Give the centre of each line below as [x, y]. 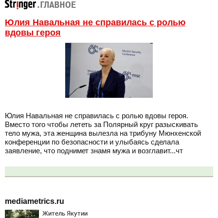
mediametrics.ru [35, 201]
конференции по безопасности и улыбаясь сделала [92, 142]
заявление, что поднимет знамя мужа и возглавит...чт [94, 151]
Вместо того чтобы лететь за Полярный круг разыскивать [101, 125]
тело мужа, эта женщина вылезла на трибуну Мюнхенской [103, 133]
